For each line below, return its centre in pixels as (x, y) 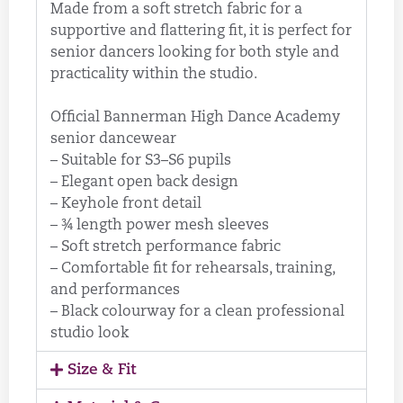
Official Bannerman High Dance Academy (195, 118)
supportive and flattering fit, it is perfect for (201, 32)
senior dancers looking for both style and (195, 54)
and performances (115, 291)
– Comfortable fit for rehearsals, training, (193, 269)
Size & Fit (102, 371)
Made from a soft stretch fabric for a (176, 10)
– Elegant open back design (144, 183)
